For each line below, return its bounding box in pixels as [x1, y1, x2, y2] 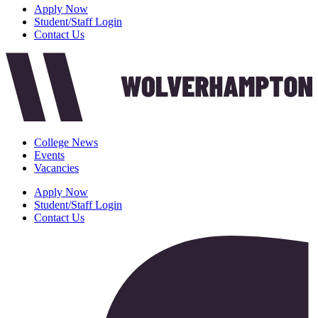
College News [34, 136, 98, 148]
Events [34, 148, 65, 161]
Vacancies [34, 161, 79, 174]
